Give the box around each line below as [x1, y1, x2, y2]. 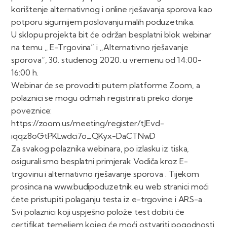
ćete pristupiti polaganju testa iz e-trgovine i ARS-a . [11, 194, 206, 205]
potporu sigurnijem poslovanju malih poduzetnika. [11, 17, 195, 27]
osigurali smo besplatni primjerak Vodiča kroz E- [11, 156, 188, 167]
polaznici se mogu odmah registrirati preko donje [11, 93, 193, 103]
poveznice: [11, 105, 52, 116]
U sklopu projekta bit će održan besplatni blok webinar [11, 29, 211, 40]
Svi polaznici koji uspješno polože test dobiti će [11, 207, 184, 217]
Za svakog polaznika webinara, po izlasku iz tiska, [11, 143, 190, 154]
